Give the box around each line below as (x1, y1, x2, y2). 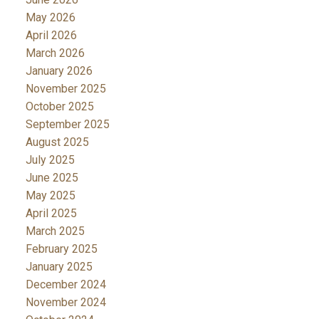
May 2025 (25, 188, 75, 202)
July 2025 (25, 152, 75, 167)
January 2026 (25, 63, 93, 78)
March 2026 (25, 46, 85, 60)
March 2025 (25, 224, 85, 238)
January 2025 (25, 259, 93, 273)
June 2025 (25, 170, 78, 184)
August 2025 (25, 135, 89, 149)
